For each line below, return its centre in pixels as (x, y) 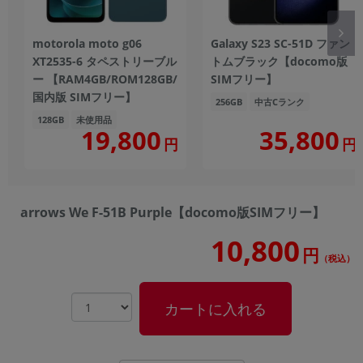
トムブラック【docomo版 (279, 62)
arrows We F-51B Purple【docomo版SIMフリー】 (173, 213)
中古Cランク (280, 102)
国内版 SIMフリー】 (84, 97)
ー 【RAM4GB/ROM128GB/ (105, 79)
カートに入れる (216, 309)
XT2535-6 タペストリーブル (105, 62)
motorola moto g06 (88, 44)
